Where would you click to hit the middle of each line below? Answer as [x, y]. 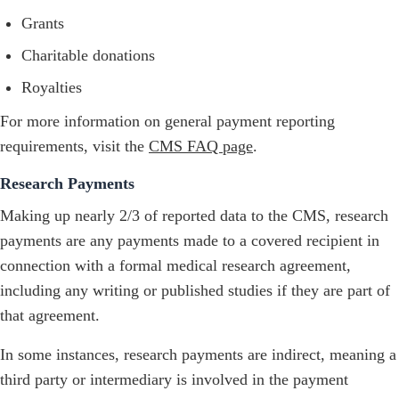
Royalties [52, 88]
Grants [43, 24]
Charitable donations [88, 56]
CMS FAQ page [201, 147]
